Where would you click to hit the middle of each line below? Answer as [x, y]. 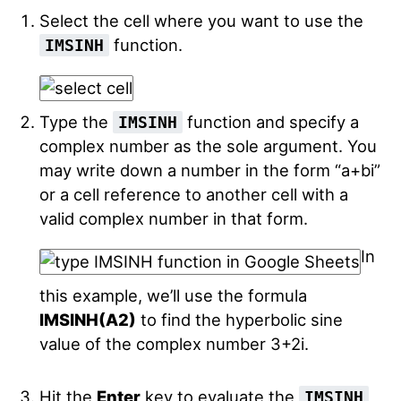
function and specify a [270, 122]
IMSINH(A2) [87, 320]
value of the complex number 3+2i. [174, 344]
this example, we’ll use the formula [173, 295]
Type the [76, 122]
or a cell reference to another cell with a [193, 194]
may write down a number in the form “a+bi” [209, 170]
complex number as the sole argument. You [208, 146]
